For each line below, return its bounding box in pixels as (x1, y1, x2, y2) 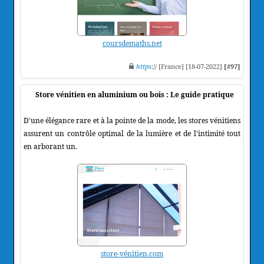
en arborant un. (24, 141, 77, 151)
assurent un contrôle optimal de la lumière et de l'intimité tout (24, 128, 240, 138)
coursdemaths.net (102, 38, 162, 48)
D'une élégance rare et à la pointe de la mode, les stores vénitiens (24, 115, 240, 126)
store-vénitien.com (101, 248, 163, 259)
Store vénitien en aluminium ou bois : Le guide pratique (35, 89, 234, 100)
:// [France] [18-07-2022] (151, 61, 224, 71)
